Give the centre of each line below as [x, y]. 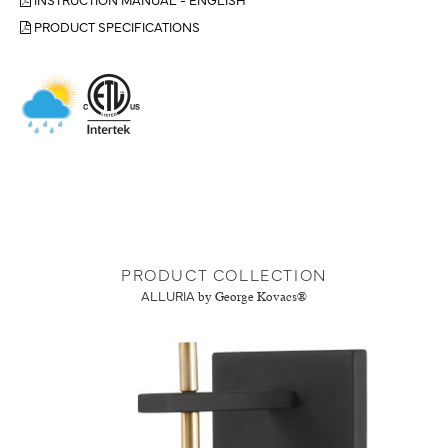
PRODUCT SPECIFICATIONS [115, 25]
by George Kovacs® [252, 297]
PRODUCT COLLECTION [224, 273]
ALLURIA [168, 294]
